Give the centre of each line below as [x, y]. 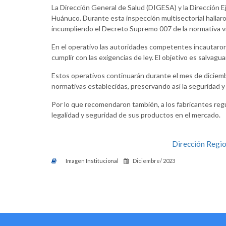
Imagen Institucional [92, 161]
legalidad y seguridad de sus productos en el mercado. [136, 115]
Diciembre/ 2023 [154, 161]
